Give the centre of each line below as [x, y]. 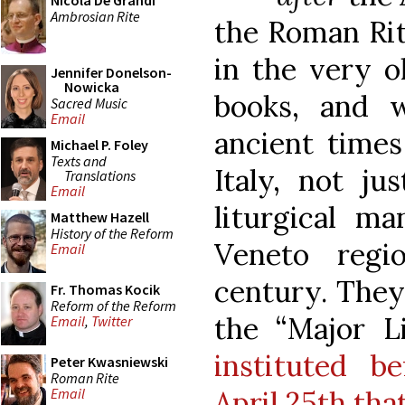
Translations [100, 175]
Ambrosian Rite [95, 16]
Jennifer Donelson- [111, 72]
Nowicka [92, 87]
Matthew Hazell [100, 217]
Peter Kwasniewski [109, 362]
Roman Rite [85, 377]
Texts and [79, 160]
